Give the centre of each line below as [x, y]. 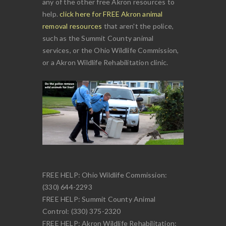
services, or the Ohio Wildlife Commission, [111, 50]
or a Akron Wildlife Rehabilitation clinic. [105, 62]
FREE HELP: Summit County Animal [99, 199]
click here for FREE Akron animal [111, 14]
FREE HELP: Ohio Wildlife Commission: [105, 175]
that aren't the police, [138, 26]
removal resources [72, 26]
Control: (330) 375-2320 [82, 211]
